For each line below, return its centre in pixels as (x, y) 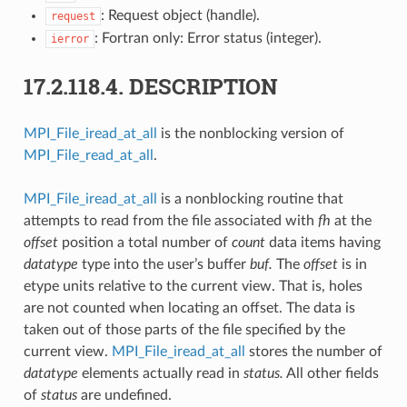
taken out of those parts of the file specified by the (184, 329)
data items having (323, 242)
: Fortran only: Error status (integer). (208, 38)
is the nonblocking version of (250, 133)
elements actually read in (160, 373)
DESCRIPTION (203, 86)
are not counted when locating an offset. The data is (189, 308)
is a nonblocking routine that (250, 199)
